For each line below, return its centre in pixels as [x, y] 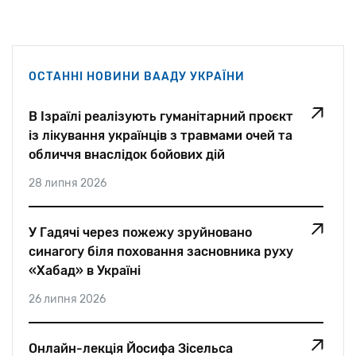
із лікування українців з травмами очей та [161, 135]
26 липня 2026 [67, 299]
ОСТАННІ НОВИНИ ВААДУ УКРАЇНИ [137, 76]
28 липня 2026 [68, 183]
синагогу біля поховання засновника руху [161, 251]
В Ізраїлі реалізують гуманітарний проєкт [161, 116]
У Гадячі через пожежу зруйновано [140, 232]
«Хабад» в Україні [85, 270]
